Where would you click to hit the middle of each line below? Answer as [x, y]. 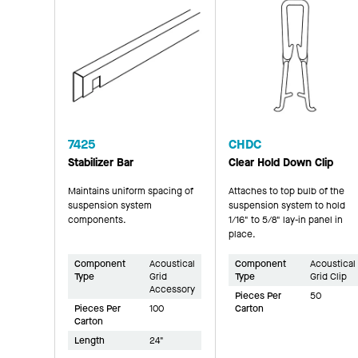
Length [89, 340]
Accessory [172, 289]
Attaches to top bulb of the [286, 191]
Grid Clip [328, 276]
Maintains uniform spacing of [131, 191]
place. [242, 234]
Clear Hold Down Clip [280, 162]
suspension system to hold [286, 205]
